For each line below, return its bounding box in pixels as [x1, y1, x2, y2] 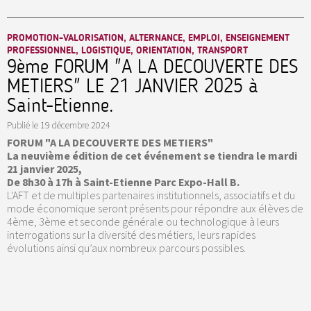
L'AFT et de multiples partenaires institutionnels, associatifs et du [7, 188, 295, 203]
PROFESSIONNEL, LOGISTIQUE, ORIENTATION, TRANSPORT [7, 44, 248, 57]
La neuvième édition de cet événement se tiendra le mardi [7, 149, 297, 163]
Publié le [7, 119, 38, 132]
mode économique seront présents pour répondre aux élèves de [7, 201, 303, 216]
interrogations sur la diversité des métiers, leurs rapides [7, 228, 255, 242]
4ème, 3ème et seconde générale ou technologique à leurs [7, 215, 279, 229]
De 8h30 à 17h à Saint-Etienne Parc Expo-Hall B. [7, 175, 239, 190]
